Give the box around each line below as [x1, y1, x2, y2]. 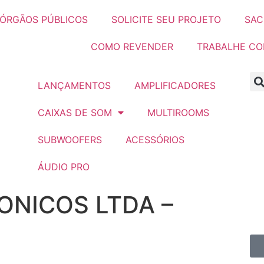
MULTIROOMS [147, 107, 209, 118]
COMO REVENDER [91, 41, 173, 52]
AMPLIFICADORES [134, 80, 216, 91]
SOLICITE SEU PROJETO [111, 14, 221, 25]
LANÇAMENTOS [37, 80, 111, 91]
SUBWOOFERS [37, 134, 102, 146]
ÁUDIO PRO [37, 161, 90, 173]
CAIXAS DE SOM [37, 107, 112, 118]
